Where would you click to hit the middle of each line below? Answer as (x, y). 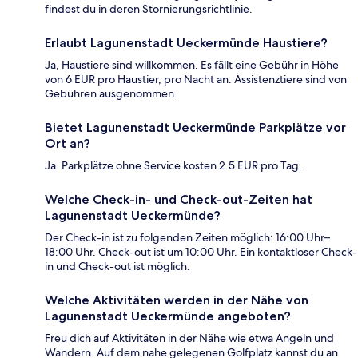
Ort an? (68, 144)
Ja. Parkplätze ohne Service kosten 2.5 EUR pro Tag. (173, 166)
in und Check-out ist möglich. (117, 267)
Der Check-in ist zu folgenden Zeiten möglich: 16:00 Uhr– (187, 238)
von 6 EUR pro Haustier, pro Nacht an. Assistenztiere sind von (196, 80)
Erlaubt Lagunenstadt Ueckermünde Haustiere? (186, 43)
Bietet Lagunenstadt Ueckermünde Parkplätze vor (195, 128)
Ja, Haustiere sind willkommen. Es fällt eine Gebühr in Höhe (192, 65)
